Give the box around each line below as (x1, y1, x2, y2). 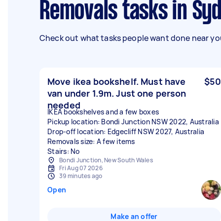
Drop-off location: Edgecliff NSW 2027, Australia (47, 127, 204, 136)
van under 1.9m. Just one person (47, 87, 186, 99)
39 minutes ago (59, 172, 103, 180)
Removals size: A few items (47, 137, 135, 146)
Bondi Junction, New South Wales (59, 156, 153, 164)
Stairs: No (47, 147, 80, 156)
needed (47, 99, 80, 111)
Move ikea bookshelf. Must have (47, 75, 186, 87)
